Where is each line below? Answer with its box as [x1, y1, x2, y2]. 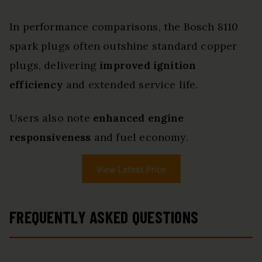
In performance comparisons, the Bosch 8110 [9, 20, 239, 34]
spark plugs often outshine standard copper [9, 39, 237, 53]
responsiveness [9, 130, 91, 144]
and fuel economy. [91, 130, 188, 144]
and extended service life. [63, 78, 198, 92]
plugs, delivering [9, 58, 100, 73]
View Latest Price [96, 163, 166, 175]
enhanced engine [92, 111, 184, 125]
